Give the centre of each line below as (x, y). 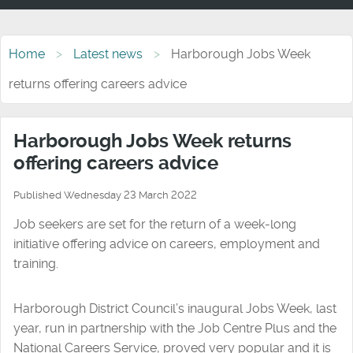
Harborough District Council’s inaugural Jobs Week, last (175, 308)
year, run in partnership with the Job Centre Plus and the (175, 328)
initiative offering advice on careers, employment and (167, 243)
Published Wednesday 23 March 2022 (105, 195)
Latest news (108, 54)
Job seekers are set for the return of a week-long (155, 224)
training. (36, 263)
